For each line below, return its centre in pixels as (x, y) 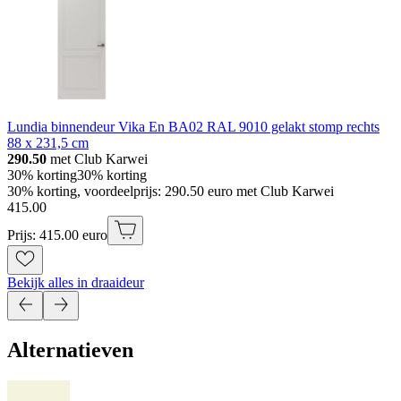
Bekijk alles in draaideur (76, 282)
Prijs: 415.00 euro (57, 235)
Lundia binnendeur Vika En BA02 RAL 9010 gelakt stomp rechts (193, 126)
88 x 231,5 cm (48, 142)
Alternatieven (70, 350)
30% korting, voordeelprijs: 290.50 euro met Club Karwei (171, 191)
